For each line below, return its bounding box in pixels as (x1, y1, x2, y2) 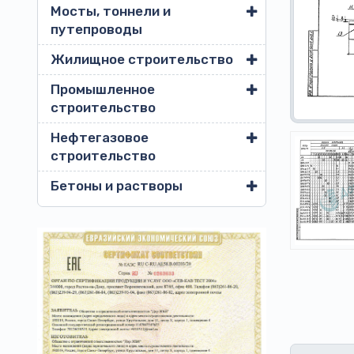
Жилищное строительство (51, 51, 233, 67)
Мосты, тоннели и (51, 3, 171, 19)
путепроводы (51, 21, 142, 37)
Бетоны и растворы (51, 178, 183, 194)
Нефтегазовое (51, 130, 149, 145)
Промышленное (51, 81, 155, 97)
